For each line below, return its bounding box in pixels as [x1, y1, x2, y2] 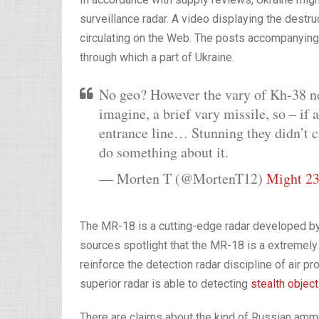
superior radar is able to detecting [80, 277, 251, 291]
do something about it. [99, 142, 229, 162]
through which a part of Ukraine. [80, 51, 237, 64]
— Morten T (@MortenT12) [99, 169, 266, 188]
